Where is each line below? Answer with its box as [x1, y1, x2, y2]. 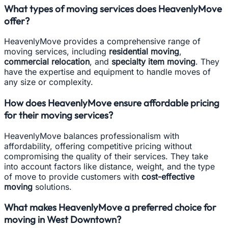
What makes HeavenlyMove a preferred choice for [4, 201, 216, 214]
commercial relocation [4, 56, 90, 67]
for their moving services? [4, 108, 113, 121]
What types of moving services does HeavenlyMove [4, 2, 222, 15]
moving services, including [4, 46, 109, 57]
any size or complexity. [4, 77, 93, 88]
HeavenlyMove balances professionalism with [4, 130, 179, 141]
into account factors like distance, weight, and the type [4, 161, 215, 172]
